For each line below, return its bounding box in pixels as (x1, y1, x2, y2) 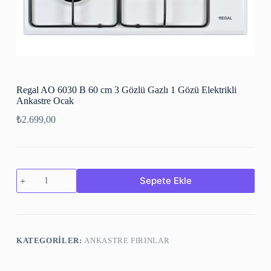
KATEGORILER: (16, 235, 85, 245)
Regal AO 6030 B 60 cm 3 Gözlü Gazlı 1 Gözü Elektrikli (16, 84, 237, 95)
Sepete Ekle (139, 175, 192, 187)
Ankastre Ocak (16, 95, 74, 106)
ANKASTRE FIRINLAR (84, 235, 170, 245)
